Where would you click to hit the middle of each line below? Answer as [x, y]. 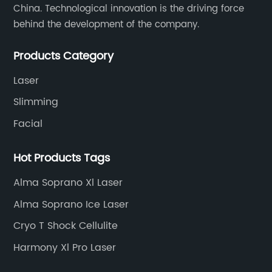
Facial [28, 124]
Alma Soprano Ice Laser [71, 204]
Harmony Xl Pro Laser [65, 247]
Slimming [36, 102]
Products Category [64, 56]
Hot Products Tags [62, 158]
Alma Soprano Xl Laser [68, 183]
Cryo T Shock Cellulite [66, 226]
